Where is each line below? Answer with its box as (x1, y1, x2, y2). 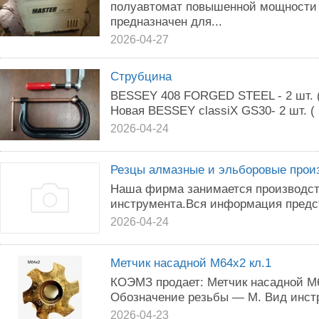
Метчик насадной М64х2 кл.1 (110, 256, 271, 270)
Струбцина (110, 69, 172, 83)
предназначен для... (110, 14, 222, 28)
